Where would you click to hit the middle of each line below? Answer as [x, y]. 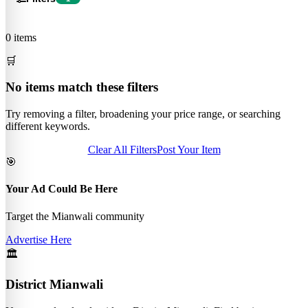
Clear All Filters [122, 150]
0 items [21, 37]
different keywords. [48, 126]
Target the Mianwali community [75, 216]
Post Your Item [188, 150]
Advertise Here [38, 239]
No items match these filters [82, 87]
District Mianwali [54, 285]
